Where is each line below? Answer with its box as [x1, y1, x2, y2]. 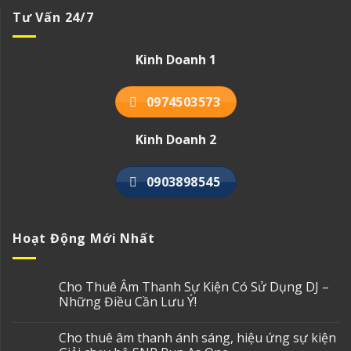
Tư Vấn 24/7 [13, 8, 94, 26]
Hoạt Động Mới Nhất [13, 230, 155, 247]
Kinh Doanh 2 [136, 131, 216, 149]
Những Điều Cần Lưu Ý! [59, 292, 197, 310]
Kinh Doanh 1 [136, 51, 216, 69]
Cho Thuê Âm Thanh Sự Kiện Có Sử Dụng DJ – [59, 277, 329, 295]
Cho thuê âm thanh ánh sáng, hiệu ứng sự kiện [59, 328, 336, 346]
